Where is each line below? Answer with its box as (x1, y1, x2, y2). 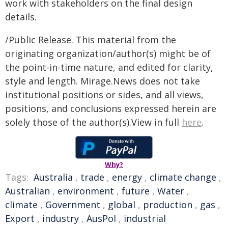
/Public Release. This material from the (5, 34, 176, 46)
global (108, 198, 135, 211)
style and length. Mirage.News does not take (5, 75, 200, 87)
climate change (150, 171, 216, 183)
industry (42, 212, 79, 224)
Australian (5, 185, 50, 197)
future (122, 185, 150, 197)
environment (58, 185, 114, 197)
